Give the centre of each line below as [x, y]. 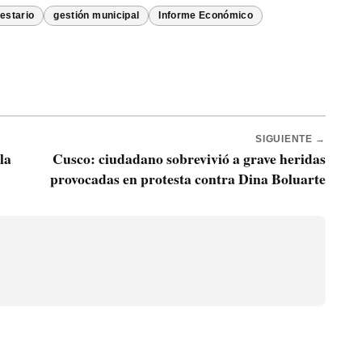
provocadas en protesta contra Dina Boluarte [188, 179]
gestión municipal [97, 16]
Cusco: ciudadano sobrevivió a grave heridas [189, 159]
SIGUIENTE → [290, 139]
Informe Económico [206, 16]
